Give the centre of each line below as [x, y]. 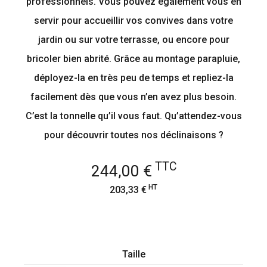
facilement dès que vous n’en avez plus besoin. [133, 97]
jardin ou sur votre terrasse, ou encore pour [133, 40]
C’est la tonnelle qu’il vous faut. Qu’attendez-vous [133, 116]
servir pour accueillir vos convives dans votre [133, 21]
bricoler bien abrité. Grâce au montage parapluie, [133, 59]
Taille [133, 254]
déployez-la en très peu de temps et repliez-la [133, 78]
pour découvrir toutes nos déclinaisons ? [133, 135]
